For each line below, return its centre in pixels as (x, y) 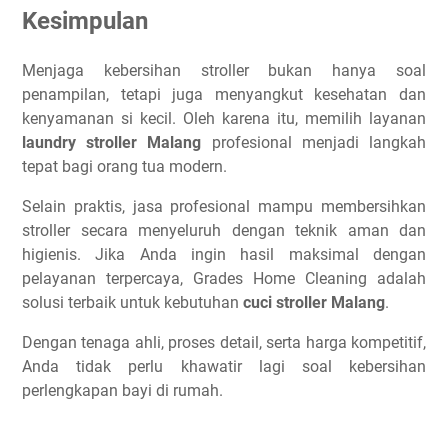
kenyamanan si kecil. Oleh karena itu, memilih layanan (224, 118)
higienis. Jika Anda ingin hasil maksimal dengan (224, 254)
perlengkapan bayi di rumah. (122, 390)
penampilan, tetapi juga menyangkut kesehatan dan (224, 94)
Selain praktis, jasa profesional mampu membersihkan (224, 206)
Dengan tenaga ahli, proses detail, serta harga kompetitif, (224, 342)
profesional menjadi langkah (314, 142)
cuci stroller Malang (314, 302)
